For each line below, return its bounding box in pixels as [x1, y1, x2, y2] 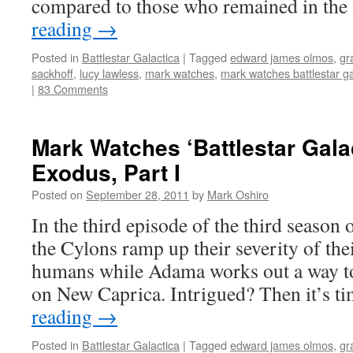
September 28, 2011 [86, 186, 189, 203]
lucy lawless [80, 65, 139, 81]
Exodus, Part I [32, 156, 180, 188]
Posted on [32, 186, 83, 203]
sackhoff [32, 65, 73, 81]
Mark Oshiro [207, 186, 269, 203]
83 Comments [38, 80, 108, 97]
